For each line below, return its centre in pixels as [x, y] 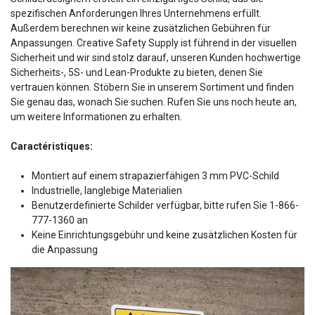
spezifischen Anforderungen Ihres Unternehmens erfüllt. [136, 13]
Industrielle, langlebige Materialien [107, 190]
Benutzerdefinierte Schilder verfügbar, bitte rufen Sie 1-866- [165, 205]
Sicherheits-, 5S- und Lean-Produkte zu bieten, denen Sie [137, 72]
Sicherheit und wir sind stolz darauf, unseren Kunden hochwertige [156, 57]
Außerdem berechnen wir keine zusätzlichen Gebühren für [141, 28]
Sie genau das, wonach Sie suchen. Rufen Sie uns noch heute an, [154, 102]
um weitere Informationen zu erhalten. [96, 116]
